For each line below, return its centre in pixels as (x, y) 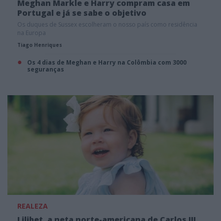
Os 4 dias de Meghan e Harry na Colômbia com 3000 (107, 63)
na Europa (32, 33)
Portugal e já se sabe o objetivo (82, 13)
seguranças (46, 70)
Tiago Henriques (40, 45)
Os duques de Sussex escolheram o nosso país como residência (107, 25)
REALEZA (33, 206)
